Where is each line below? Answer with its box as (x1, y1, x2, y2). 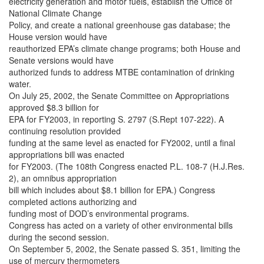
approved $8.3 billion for (9, 101, 99, 114)
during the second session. (9, 231, 109, 243)
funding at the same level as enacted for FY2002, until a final (9, 137, 235, 149)
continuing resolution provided (9, 125, 121, 137)
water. (9, 78, 31, 90)
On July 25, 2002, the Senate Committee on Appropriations (9, 90, 229, 102)
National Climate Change (9, 7, 102, 19)
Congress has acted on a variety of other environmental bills (9, 219, 233, 232)
